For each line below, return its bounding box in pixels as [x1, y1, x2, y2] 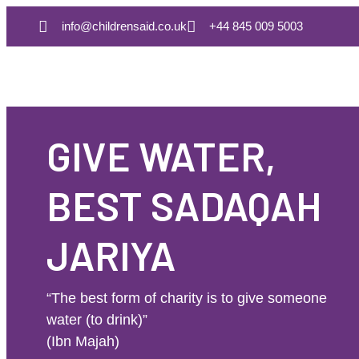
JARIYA [46, 231, 175, 279]
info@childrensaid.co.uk [61, 19, 187, 33]
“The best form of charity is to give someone [46, 290, 327, 306]
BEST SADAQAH [46, 181, 321, 229]
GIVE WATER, [46, 131, 276, 179]
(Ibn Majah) [46, 333, 119, 349]
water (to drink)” [46, 312, 147, 328]
